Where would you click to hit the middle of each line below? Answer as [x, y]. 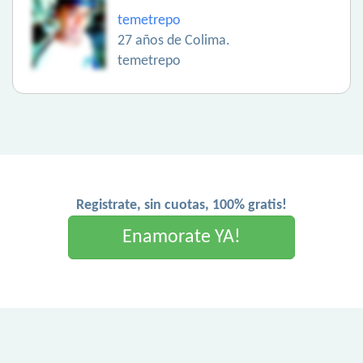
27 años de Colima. [174, 41]
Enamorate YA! [181, 238]
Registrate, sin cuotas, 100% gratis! [181, 206]
